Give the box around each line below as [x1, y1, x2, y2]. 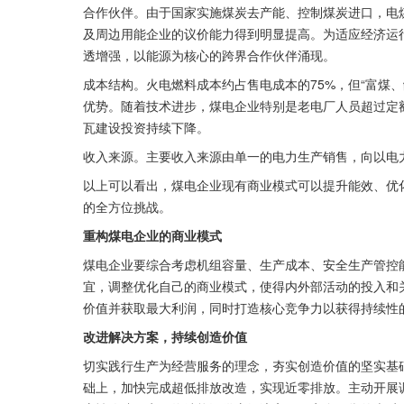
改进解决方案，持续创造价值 [83, 327, 247, 345]
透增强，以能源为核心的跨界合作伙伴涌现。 [83, 46, 335, 64]
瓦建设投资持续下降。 [83, 118, 209, 136]
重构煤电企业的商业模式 [83, 226, 222, 244]
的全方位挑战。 [83, 197, 171, 216]
